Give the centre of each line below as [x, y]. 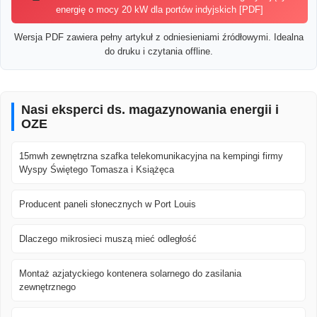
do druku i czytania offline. [158, 52]
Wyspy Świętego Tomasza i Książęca [97, 170]
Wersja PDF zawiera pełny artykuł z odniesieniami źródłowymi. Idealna [158, 38]
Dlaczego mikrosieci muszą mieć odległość [108, 239]
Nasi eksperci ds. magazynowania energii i [150, 110]
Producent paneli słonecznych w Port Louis [108, 204]
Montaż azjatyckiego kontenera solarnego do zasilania [130, 274]
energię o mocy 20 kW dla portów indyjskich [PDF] [160, 10]
